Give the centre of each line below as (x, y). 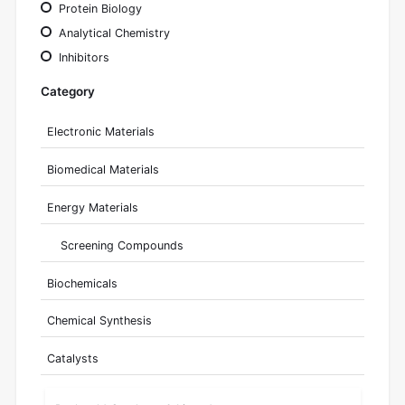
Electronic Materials (100, 132)
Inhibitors (83, 57)
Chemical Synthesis (99, 321)
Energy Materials (92, 207)
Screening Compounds (122, 245)
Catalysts (72, 359)
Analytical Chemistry (113, 33)
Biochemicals (82, 283)
